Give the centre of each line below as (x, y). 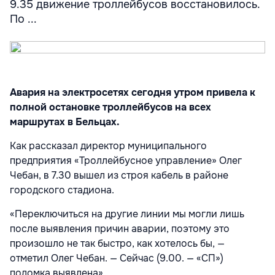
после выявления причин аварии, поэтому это (120, 229)
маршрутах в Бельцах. (65, 122)
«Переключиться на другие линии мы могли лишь (127, 214)
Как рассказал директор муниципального (108, 146)
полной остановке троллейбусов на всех (110, 107)
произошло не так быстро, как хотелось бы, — (117, 243)
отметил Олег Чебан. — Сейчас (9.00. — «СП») (117, 258)
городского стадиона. (62, 190)
